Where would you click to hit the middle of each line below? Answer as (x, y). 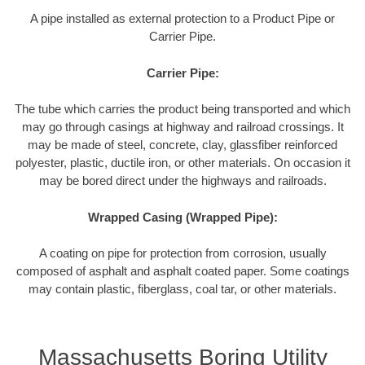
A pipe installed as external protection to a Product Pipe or (182, 19)
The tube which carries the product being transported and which (182, 109)
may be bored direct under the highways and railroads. (182, 181)
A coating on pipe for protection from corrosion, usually (182, 253)
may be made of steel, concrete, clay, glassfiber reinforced (182, 145)
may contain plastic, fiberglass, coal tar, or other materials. (182, 289)
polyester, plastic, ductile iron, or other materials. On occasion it (182, 163)
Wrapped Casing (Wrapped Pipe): (182, 217)
